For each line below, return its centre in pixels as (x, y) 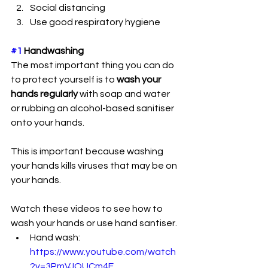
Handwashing (53, 51)
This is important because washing (88, 151)
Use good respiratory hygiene (95, 22)
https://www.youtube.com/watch (103, 252)
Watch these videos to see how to (88, 208)
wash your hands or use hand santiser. (94, 223)
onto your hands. (48, 122)
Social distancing (68, 7)
